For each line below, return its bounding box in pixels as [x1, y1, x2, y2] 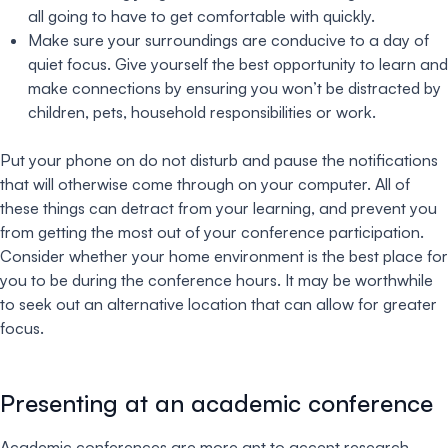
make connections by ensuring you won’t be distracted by [28, 78, 441, 98]
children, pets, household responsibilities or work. [28, 102, 376, 122]
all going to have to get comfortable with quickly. [28, 6, 375, 26]
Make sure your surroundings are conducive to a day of [28, 30, 429, 50]
